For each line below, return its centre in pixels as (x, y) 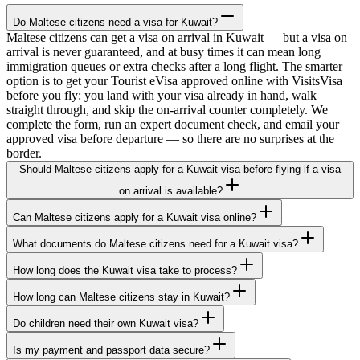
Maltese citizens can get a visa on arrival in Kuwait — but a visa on (177, 38)
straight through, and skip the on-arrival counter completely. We (167, 110)
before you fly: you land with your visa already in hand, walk (162, 96)
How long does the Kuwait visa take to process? (125, 271)
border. (24, 153)
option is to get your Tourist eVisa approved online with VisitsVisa (174, 81)
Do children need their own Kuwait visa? (106, 324)
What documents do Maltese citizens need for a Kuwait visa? (155, 244)
